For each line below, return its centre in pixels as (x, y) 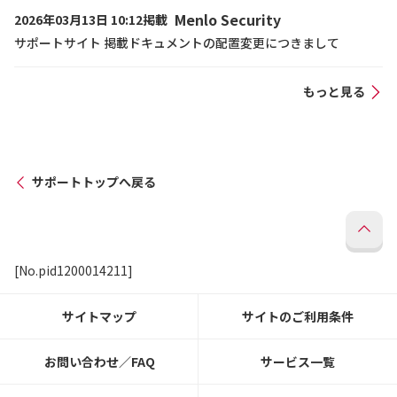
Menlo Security (228, 19)
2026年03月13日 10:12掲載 (91, 19)
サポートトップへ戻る (94, 182)
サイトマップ (99, 316)
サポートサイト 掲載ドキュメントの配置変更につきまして (177, 43)
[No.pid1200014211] (74, 270)
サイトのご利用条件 (298, 316)
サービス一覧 (298, 362)
